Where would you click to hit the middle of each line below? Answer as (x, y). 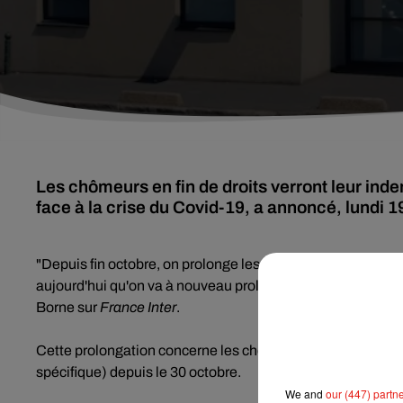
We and (305, 394)
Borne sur (68, 307)
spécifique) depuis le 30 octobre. (139, 372)
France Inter (138, 307)
